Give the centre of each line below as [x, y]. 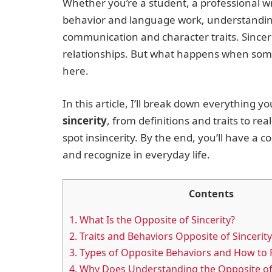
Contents [211, 194]
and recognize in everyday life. [136, 155]
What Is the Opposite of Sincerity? [156, 220]
